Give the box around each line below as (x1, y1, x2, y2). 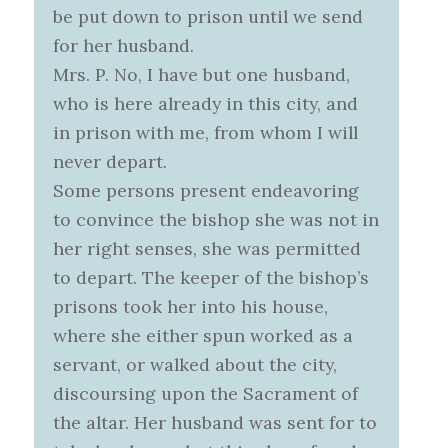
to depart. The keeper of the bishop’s (53, 266, 370, 290)
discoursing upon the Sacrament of (53, 382, 359, 406)
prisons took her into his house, (53, 295, 329, 319)
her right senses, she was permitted (53, 237, 362, 261)
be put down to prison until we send (53, 5, 364, 29)
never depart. (53, 150, 168, 174)
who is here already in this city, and (53, 92, 359, 116)
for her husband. (53, 34, 195, 58)
